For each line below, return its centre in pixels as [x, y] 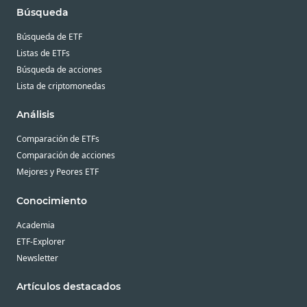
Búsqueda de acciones [59, 70]
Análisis [35, 115]
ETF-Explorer [41, 241]
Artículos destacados [69, 287]
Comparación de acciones [66, 156]
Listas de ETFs [43, 53]
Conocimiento [52, 200]
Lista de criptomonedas [61, 86]
